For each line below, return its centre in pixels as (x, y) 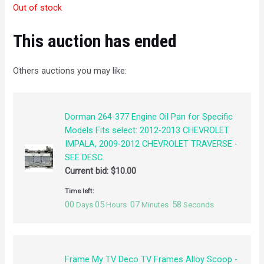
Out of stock (38, 8)
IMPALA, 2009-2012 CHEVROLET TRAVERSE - (151, 144)
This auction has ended (95, 41)
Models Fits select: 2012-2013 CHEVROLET (147, 131)
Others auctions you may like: (70, 70)
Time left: (79, 191)
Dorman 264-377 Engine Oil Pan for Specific (148, 117)
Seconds (198, 205)
